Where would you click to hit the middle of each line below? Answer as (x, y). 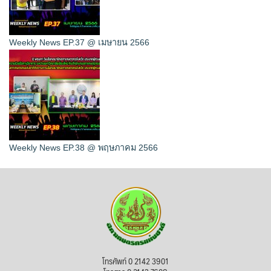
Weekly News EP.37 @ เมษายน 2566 (79, 43)
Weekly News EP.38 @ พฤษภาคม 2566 (83, 148)
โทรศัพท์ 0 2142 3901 (135, 260)
